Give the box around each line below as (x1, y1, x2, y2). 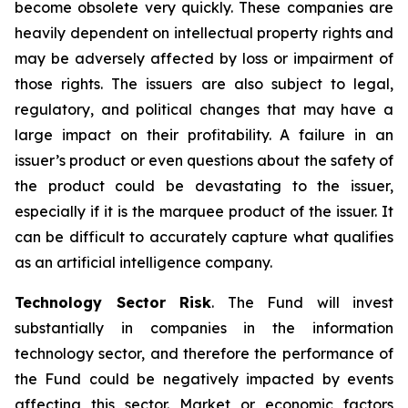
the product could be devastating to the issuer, (15, 177, 393, 195)
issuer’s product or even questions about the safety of (15, 151, 393, 169)
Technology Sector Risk (15, 293, 211, 311)
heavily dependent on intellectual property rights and (15, 24, 393, 42)
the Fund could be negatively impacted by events (15, 370, 393, 388)
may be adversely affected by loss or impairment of (15, 49, 393, 67)
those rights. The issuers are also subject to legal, (15, 75, 393, 93)
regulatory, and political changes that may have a (15, 100, 393, 118)
